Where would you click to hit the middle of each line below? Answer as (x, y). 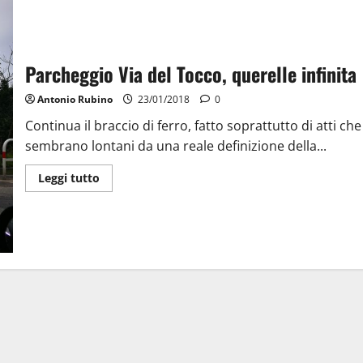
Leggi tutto (68, 178)
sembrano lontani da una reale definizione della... (175, 146)
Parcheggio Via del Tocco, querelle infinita (190, 74)
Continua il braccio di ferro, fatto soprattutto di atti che (193, 126)
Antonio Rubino (75, 100)
